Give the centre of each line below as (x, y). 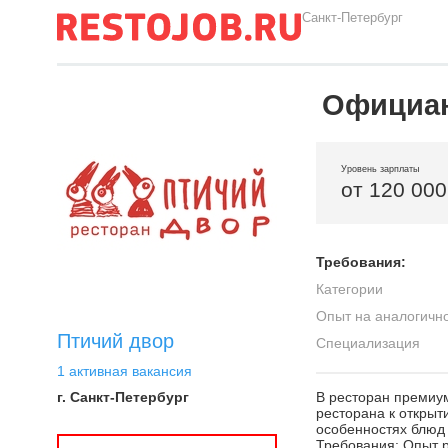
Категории (349, 289)
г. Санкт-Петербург (123, 397)
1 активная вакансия (124, 371)
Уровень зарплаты (380, 169)
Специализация (368, 343)
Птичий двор (115, 341)
